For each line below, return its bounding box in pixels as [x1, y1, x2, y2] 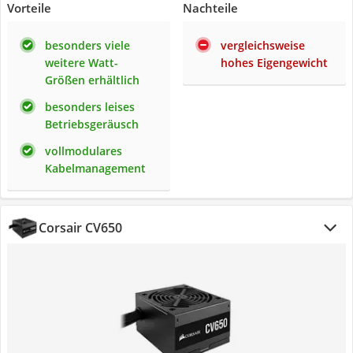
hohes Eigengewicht [221, 55, 328, 70]
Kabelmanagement [45, 161, 146, 176]
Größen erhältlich [45, 72, 139, 87]
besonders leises [45, 99, 135, 114]
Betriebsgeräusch [45, 117, 139, 132]
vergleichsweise [221, 38, 305, 53]
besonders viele [45, 38, 130, 53]
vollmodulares [45, 143, 122, 158]
